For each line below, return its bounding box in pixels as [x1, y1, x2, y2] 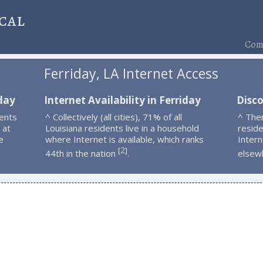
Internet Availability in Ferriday [43, 93, 201, 107]
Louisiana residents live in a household [45, 122, 199, 134]
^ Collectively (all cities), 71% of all [45, 110, 182, 123]
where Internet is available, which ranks [45, 133, 204, 145]
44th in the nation [45, 147, 118, 159]
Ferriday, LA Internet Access [44, 64, 219, 83]
